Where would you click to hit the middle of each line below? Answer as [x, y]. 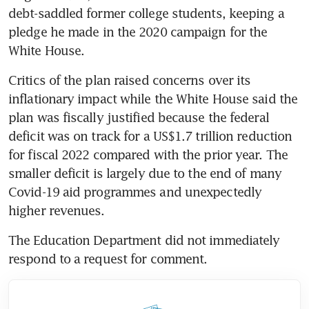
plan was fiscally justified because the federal [139, 117]
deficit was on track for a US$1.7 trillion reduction [150, 136]
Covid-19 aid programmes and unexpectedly [135, 191]
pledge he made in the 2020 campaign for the [138, 31]
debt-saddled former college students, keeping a [146, 13]
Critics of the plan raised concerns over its [130, 80]
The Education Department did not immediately [144, 240]
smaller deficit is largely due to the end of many [145, 173]
